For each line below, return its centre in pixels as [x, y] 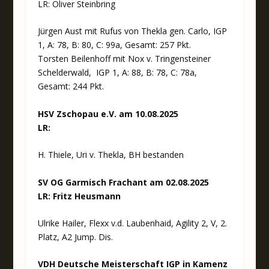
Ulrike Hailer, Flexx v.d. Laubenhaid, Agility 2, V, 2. [132, 223]
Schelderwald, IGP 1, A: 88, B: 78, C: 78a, [117, 73]
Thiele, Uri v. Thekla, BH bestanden [116, 155]
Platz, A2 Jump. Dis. [75, 237]
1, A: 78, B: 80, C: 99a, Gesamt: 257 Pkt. [114, 45]
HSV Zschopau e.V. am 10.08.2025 [108, 113]
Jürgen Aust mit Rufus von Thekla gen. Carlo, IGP [132, 31]
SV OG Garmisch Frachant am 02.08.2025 [123, 182]
